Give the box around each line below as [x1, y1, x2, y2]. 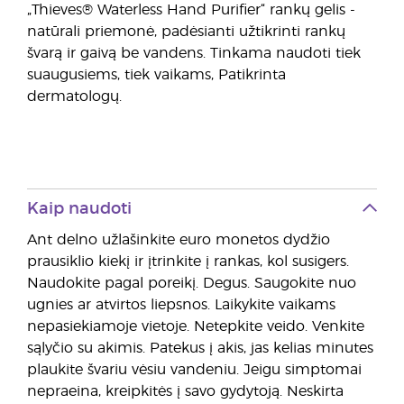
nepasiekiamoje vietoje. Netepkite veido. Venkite [27, 319, 364, 334]
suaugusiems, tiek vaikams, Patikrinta [27, 68, 286, 82]
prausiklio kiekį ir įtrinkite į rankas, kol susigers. [27, 254, 349, 269]
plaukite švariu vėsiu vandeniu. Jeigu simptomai [27, 363, 362, 377]
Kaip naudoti [27, 201, 132, 217]
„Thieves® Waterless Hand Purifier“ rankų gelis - [27, 3, 355, 17]
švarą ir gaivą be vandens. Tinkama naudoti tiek [27, 46, 361, 60]
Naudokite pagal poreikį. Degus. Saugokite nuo [27, 276, 356, 290]
